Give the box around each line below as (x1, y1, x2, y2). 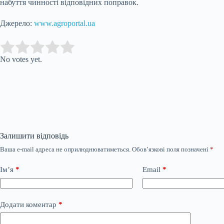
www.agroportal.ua (34, 19, 95, 27)
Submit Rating (80, 43, 126, 51)
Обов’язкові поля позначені (132, 145, 210, 153)
